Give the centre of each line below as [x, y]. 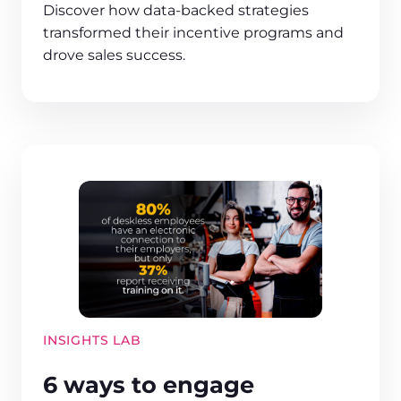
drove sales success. [114, 55]
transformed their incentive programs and [193, 33]
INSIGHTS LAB [92, 341]
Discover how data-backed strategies [176, 11]
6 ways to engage [149, 385]
